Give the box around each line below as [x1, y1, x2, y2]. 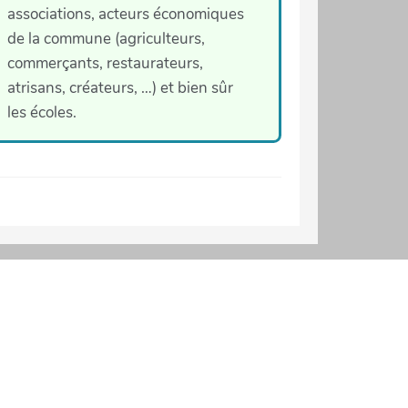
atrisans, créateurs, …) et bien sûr [6, 76, 233, 98]
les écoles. [6, 101, 76, 123]
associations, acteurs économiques [6, 3, 244, 25]
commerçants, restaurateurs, [6, 52, 203, 74]
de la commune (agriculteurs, [6, 27, 205, 49]
